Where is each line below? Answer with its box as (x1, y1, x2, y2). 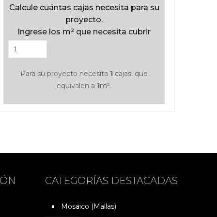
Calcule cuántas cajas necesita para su (9, 2, 159, 12)
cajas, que (113, 69, 148, 78)
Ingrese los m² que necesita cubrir (17, 27, 151, 36)
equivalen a (57, 81, 97, 90)
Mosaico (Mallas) (61, 201, 117, 211)
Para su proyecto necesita (20, 69, 110, 78)
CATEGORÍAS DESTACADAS (45, 174, 178, 186)
